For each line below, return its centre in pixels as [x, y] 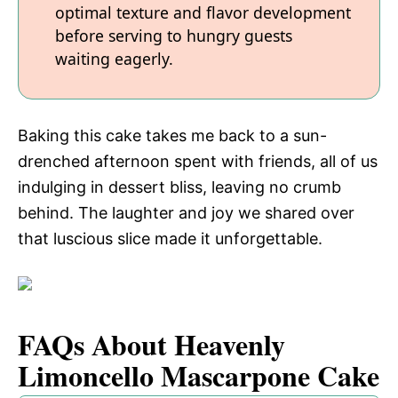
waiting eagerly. [114, 59]
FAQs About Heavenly [151, 344]
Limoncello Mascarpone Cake [199, 375]
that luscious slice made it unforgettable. [170, 238]
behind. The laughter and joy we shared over [186, 212]
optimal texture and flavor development [203, 13]
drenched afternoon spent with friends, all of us [198, 161]
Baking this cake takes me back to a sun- [172, 135]
